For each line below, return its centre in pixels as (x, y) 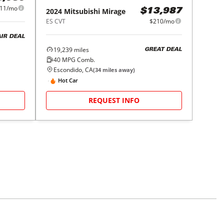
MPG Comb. (78, 59)
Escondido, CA (73, 69)
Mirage (114, 11)
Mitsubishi (82, 11)
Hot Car (68, 80)
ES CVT (56, 21)
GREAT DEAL (163, 50)
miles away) (118, 69)
